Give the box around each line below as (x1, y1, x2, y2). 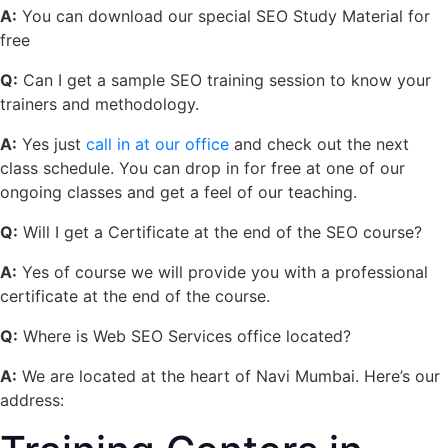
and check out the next (229, 133, 409, 154)
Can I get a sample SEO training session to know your (18, 69, 431, 90)
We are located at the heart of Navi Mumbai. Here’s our (17, 365, 440, 386)
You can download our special (17, 5, 256, 26)
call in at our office (86, 133, 229, 154)
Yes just (17, 133, 86, 154)
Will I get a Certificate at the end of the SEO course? (18, 221, 422, 242)
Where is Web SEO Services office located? (18, 325, 351, 346)
